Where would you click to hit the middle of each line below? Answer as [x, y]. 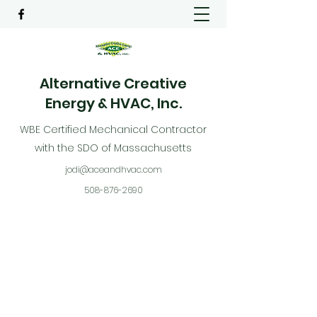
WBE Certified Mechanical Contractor [113, 129]
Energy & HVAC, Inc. [113, 103]
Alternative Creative [113, 83]
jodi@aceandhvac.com [113, 169]
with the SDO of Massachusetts [113, 148]
